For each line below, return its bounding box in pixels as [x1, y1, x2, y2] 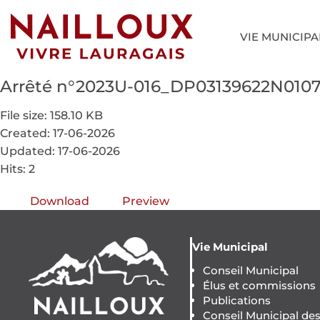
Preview [122, 194, 169, 208]
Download [30, 194, 89, 208]
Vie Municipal [191, 239, 268, 254]
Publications [202, 293, 271, 307]
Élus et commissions [202, 278, 316, 292]
